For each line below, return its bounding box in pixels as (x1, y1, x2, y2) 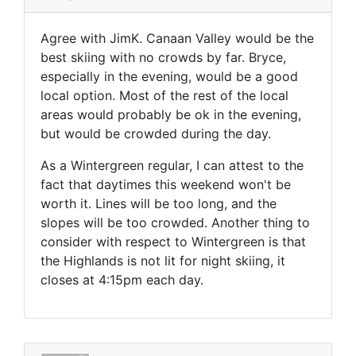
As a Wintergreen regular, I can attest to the (41, 157, 304, 174)
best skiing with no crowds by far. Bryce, (41, 49, 286, 66)
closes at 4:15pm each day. (41, 272, 203, 288)
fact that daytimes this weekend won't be (41, 176, 291, 193)
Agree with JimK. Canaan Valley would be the (41, 30, 314, 47)
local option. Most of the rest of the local (41, 87, 288, 104)
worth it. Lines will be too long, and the (41, 195, 277, 212)
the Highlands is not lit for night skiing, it (41, 253, 285, 269)
